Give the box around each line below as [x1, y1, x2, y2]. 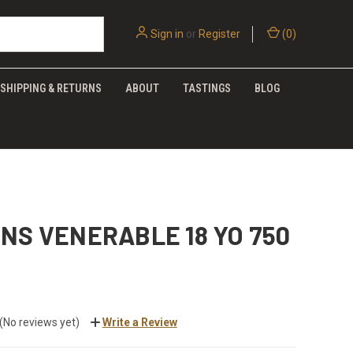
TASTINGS [183, 82, 231, 95]
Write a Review [102, 315, 177, 329]
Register [199, 27, 240, 40]
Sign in [150, 27, 184, 40]
